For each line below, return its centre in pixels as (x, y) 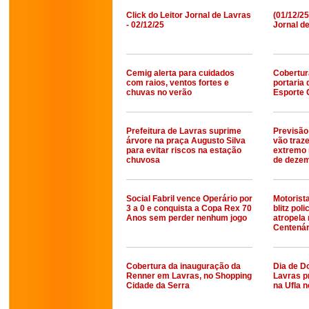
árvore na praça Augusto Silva (186, 141)
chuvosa (143, 160)
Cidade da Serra (158, 286)
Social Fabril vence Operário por (189, 199)
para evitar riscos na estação (184, 150)
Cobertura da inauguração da (183, 266)
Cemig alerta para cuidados (180, 73)
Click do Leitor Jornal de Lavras (189, 15)
